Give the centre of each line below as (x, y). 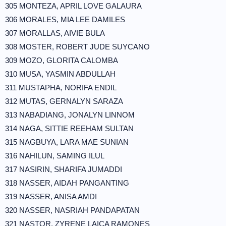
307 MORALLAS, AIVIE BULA (55, 33)
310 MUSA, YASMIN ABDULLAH (60, 74)
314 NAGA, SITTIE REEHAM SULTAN (69, 128)
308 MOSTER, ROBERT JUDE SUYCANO (77, 47)
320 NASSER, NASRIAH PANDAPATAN (72, 210)
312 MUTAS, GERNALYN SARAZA (64, 101)
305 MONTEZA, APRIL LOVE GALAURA (73, 6)
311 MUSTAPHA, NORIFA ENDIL (61, 88)
